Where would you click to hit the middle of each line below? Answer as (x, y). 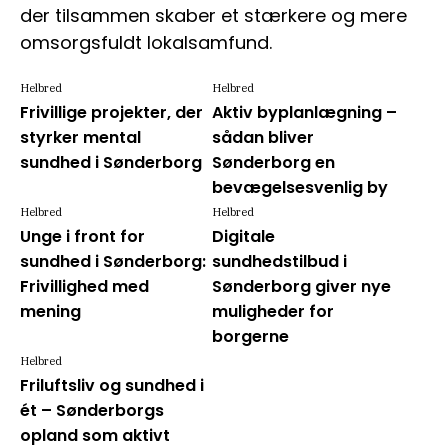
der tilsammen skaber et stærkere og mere (213, 15)
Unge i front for (82, 236)
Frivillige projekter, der (111, 112)
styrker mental (80, 137)
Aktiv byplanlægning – (304, 112)
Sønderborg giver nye (301, 286)
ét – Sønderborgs (92, 410)
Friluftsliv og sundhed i (112, 385)
